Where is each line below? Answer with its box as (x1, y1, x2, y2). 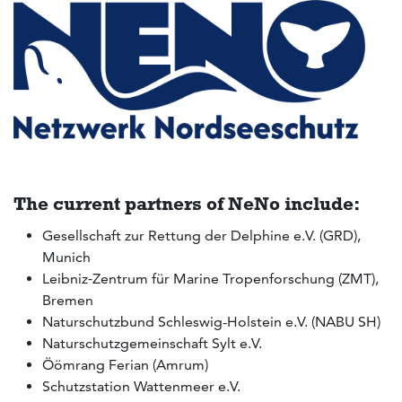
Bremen (42, 292, 93, 310)
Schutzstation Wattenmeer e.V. (42, 378, 240, 396)
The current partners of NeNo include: (13, 191, 360, 214)
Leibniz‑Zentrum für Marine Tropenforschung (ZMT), (42, 270, 379, 288)
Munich (42, 249, 91, 267)
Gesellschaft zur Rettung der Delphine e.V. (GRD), (42, 227, 361, 245)
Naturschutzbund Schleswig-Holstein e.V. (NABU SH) (42, 313, 380, 331)
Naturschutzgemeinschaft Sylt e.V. (42, 335, 262, 353)
